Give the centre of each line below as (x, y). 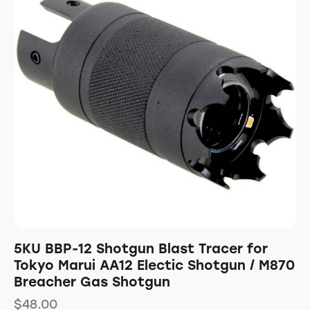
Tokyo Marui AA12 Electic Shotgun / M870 (154, 265)
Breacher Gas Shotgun (92, 282)
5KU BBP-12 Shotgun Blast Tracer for (141, 248)
